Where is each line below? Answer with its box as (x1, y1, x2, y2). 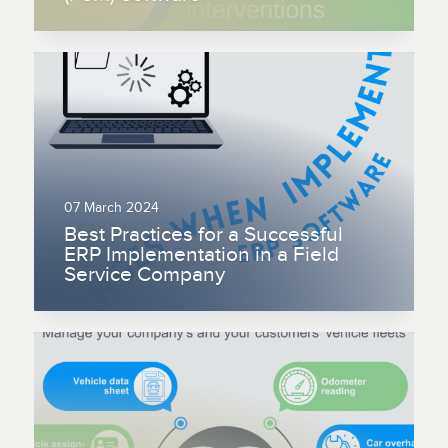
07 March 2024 (64, 198, 160, 216)
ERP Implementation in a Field (64, 243, 340, 268)
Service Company (64, 263, 226, 288)
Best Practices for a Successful (64, 223, 344, 248)
